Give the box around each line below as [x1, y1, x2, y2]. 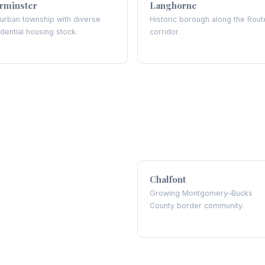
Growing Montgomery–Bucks [150, 189, 253, 198]
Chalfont [150, 173, 186, 185]
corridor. [150, 27, 180, 36]
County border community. [150, 201, 244, 210]
